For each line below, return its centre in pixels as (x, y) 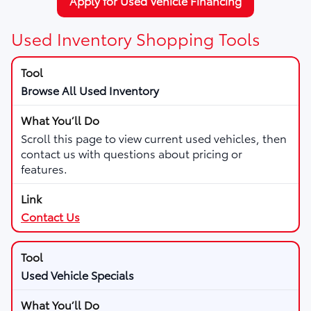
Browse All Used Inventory (90, 90)
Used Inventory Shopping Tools (136, 38)
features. (44, 168)
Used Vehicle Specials (77, 274)
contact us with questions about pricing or (132, 153)
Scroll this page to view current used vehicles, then (154, 137)
